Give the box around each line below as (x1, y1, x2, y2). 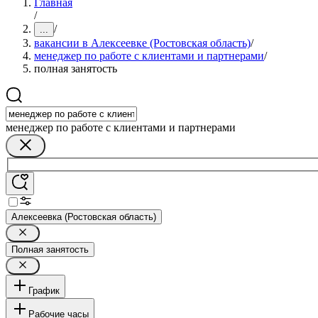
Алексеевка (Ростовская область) (11, 211, 156, 222)
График (28, 285, 60, 296)
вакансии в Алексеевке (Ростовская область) (34, 37, 251, 49)
